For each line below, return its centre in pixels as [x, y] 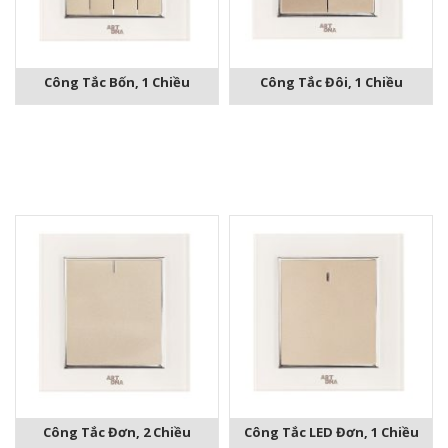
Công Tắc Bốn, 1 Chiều [117, 82]
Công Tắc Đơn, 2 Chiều [117, 432]
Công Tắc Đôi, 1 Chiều [331, 82]
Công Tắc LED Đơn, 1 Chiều [331, 432]
